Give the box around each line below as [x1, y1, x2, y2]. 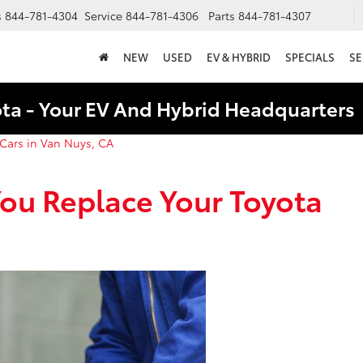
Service [84, 7, 122, 24]
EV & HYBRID [207, 49, 271, 65]
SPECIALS [285, 49, 335, 65]
